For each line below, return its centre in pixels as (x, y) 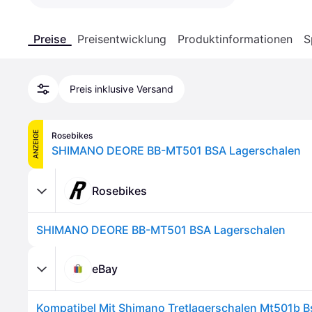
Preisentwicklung (122, 39)
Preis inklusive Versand (122, 89)
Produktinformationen (235, 39)
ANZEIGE (36, 144)
